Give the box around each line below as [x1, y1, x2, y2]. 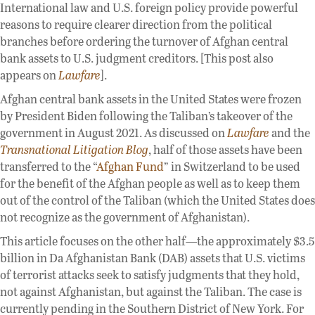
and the [269, 124, 310, 141]
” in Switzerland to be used [164, 157, 300, 174]
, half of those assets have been [148, 141, 302, 157]
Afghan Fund [96, 157, 164, 174]
